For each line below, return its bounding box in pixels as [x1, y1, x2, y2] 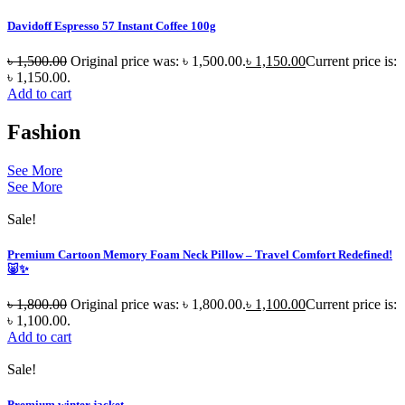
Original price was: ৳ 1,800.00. [71, 297, 246, 313]
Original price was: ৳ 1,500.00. [71, 52, 246, 69]
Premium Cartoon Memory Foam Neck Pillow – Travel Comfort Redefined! [7, 247, 392, 261]
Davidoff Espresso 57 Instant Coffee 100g [7, 18, 216, 33]
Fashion [7, 119, 80, 144]
